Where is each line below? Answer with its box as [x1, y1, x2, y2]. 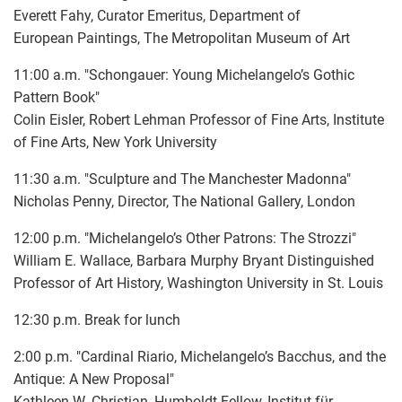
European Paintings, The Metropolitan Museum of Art [13, 29, 350, 47]
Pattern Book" [13, 88, 100, 106]
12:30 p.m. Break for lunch [13, 310, 180, 328]
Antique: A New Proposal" [13, 370, 174, 388]
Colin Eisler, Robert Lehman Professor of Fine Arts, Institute [13, 110, 384, 128]
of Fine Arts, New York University [13, 133, 217, 151]
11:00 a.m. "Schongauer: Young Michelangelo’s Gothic [13, 66, 354, 83]
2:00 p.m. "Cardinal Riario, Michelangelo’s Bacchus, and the [13, 347, 386, 365]
